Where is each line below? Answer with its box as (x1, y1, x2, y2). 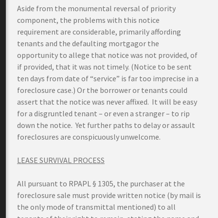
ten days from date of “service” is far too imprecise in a (17, 73, 199, 83)
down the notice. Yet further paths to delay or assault (17, 120, 195, 130)
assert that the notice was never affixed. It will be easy (17, 97, 197, 107)
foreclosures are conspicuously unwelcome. (17, 132, 161, 142)
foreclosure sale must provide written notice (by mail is (17, 190, 201, 200)
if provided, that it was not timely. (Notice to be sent (17, 62, 192, 72)
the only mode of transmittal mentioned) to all (17, 202, 176, 212)
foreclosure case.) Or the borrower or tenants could (17, 85, 187, 95)
